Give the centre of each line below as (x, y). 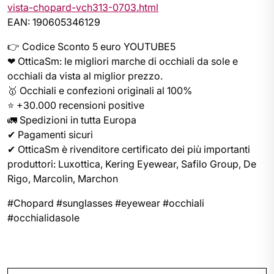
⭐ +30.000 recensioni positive (76, 105)
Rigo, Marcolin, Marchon (63, 179)
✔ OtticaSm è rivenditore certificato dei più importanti (129, 149)
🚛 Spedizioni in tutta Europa (72, 120)
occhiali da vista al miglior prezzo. (85, 76)
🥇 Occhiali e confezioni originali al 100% (100, 91)
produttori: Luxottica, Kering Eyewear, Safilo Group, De (132, 164)
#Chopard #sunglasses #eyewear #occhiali (106, 203)
